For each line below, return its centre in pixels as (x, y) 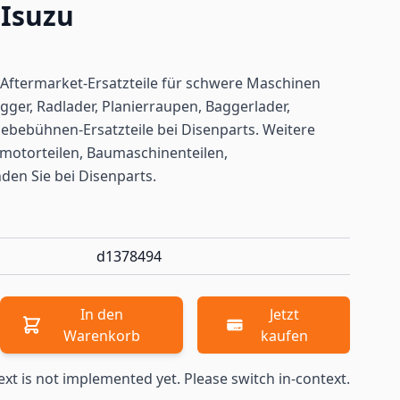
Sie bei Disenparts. (92, 176)
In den (102, 314)
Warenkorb (102, 336)
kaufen (284, 336)
